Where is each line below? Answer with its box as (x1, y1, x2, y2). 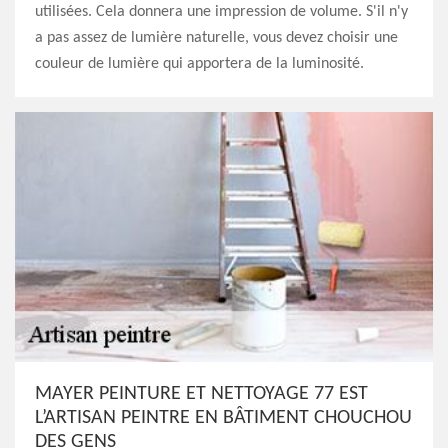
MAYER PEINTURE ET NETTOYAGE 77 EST (35, 384, 368, 404)
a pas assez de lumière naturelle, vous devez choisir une (35, 30, 398, 46)
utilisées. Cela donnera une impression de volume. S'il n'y (35, 4, 408, 20)
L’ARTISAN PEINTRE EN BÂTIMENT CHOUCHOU (35, 408, 412, 428)
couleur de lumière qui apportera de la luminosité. (35, 56, 364, 72)
